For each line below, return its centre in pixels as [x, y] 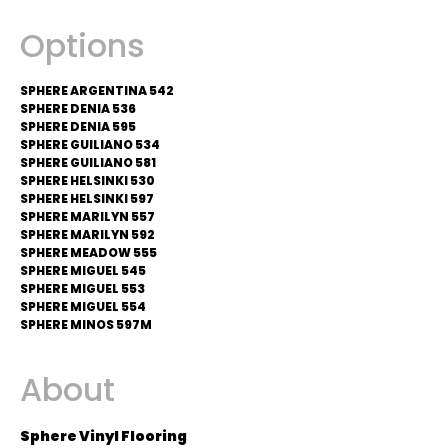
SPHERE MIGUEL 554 [83, 306]
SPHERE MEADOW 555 [88, 252]
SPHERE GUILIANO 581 [88, 162]
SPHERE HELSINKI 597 [87, 198]
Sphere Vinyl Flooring [103, 436]
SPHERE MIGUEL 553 [82, 288]
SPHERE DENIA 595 [78, 126]
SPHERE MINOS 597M [86, 324]
